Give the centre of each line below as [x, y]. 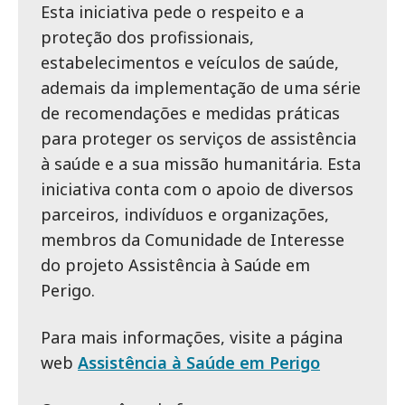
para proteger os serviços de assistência [198, 138]
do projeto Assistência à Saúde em [175, 265]
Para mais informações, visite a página [192, 337]
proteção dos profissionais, [147, 37]
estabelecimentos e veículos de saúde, [190, 62]
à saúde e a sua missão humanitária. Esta [201, 164]
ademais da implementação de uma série [201, 88]
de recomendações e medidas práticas [190, 113]
